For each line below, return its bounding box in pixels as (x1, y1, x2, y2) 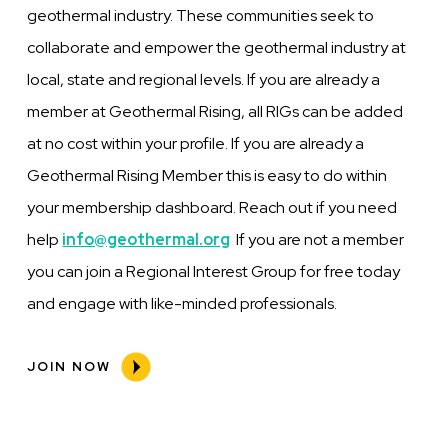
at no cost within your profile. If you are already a (27, 133, 365, 155)
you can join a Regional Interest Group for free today (27, 261, 401, 283)
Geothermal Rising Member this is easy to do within (27, 165, 388, 187)
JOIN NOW (27, 357, 112, 375)
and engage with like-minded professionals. (27, 293, 344, 315)
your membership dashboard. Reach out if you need (27, 197, 398, 219)
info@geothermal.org (62, 229, 231, 251)
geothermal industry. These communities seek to (27, 5, 375, 27)
